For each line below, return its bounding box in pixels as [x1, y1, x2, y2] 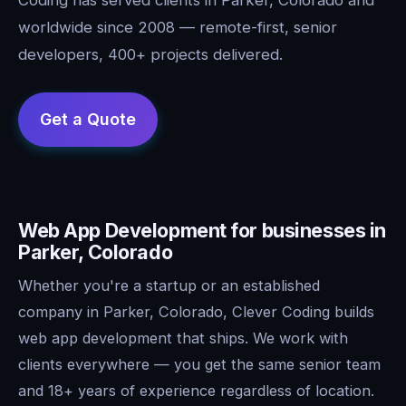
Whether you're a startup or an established [18, 275, 320, 295]
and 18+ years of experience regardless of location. [18, 381, 374, 400]
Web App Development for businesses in [18, 217, 387, 242]
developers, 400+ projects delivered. [18, 44, 283, 63]
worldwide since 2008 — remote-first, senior [18, 17, 337, 36]
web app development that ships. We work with [18, 328, 348, 347]
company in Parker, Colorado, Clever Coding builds [18, 302, 374, 321]
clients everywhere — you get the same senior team [18, 354, 381, 373]
